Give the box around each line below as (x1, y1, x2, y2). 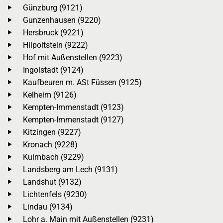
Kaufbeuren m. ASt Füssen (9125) (23, 77, 142, 87)
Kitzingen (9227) (23, 127, 81, 137)
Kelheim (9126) (23, 90, 77, 100)
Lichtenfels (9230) (23, 189, 87, 199)
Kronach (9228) (23, 139, 78, 149)
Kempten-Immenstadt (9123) (23, 102, 124, 112)
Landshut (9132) (23, 177, 82, 187)
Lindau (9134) (23, 202, 73, 212)
